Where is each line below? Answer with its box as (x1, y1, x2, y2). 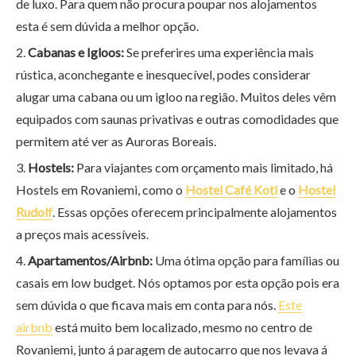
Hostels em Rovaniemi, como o (16, 181, 185, 197)
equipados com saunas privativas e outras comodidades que (16, 110, 339, 126)
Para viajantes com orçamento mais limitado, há (74, 159, 333, 175)
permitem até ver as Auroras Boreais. (16, 133, 216, 149)
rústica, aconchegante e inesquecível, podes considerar (16, 66, 311, 82)
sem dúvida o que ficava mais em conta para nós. (16, 296, 278, 312)
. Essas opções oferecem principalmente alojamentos (52, 203, 337, 219)
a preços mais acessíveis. (16, 226, 149, 242)
